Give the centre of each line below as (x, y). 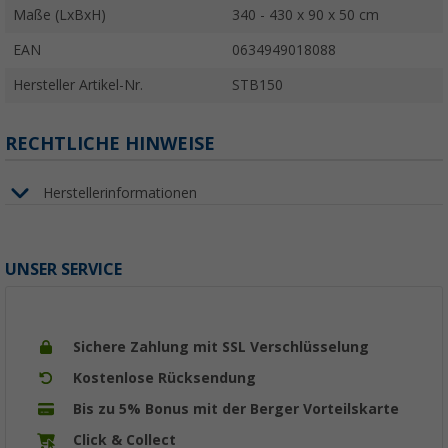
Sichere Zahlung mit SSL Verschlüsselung (221, 347)
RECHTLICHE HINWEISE (110, 144)
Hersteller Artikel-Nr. (78, 85)
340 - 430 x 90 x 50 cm (305, 15)
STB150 (257, 85)
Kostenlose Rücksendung (164, 378)
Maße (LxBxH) (59, 15)
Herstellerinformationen (120, 192)
